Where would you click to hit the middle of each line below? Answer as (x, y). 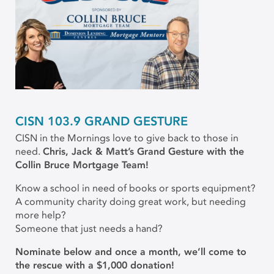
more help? (41, 215)
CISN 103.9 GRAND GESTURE (102, 121)
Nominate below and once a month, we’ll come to (131, 252)
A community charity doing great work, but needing (131, 202)
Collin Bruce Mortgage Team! (82, 165)
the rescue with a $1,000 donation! (95, 265)
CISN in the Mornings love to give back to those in (127, 138)
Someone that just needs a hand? (89, 228)
